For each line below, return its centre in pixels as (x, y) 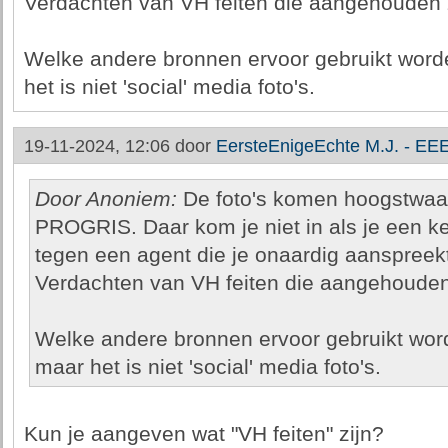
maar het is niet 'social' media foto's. (207, 367)
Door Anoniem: (105, 199)
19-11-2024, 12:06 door (119, 146)
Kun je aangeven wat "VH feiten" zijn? (203, 434)
